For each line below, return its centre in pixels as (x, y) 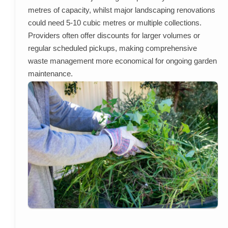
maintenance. (50, 74)
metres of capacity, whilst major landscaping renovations (121, 10)
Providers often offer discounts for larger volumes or (114, 36)
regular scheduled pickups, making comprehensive (112, 48)
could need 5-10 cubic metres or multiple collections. (115, 23)
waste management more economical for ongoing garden (122, 61)
